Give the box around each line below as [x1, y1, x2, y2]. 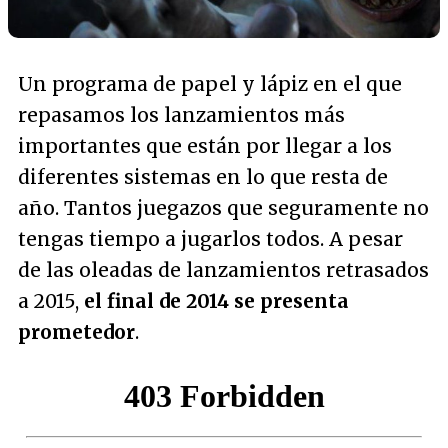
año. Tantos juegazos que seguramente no [18, 195, 429, 220]
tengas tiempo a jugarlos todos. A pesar [18, 226, 403, 251]
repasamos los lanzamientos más [18, 102, 345, 127]
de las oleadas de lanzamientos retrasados [18, 257, 429, 282]
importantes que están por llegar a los [18, 133, 392, 158]
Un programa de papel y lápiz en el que [18, 71, 402, 96]
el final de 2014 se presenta [84, 288, 349, 313]
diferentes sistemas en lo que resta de [18, 164, 388, 189]
